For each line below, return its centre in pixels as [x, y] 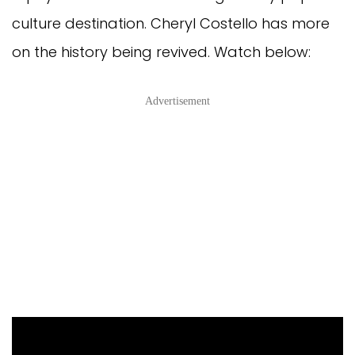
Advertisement [177, 101]
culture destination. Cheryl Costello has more [171, 23]
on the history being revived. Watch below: [161, 52]
